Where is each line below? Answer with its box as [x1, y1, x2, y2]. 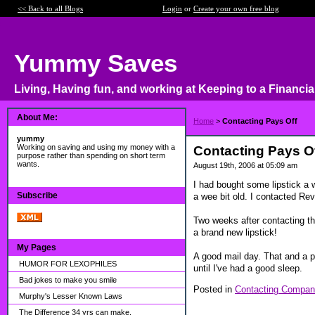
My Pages [17, 243, 56, 252]
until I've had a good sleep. [193, 262, 302, 274]
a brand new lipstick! [193, 226, 277, 238]
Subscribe [17, 191, 58, 200]
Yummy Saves [14, 49, 177, 77]
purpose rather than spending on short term [17, 151, 165, 160]
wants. [17, 160, 39, 168]
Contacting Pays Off [222, 117, 297, 125]
